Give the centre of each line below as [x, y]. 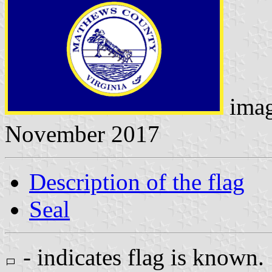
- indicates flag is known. [141, 257]
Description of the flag [137, 182]
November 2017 [82, 134]
